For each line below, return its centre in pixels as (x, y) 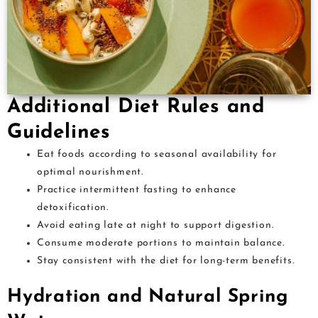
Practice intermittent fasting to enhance (137, 190)
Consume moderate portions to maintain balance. (161, 243)
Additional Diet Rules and (136, 108)
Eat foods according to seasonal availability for (157, 155)
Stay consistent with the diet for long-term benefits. (166, 261)
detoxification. (73, 208)
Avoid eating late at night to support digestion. (155, 226)
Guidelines (59, 133)
